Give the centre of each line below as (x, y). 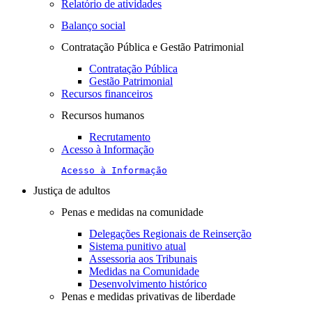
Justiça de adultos (72, 190)
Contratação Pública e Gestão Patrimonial (153, 47)
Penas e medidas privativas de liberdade (148, 296)
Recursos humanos (103, 115)
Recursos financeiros (107, 94)
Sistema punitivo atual (138, 246)
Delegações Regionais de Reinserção (170, 234)
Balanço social (93, 25)
